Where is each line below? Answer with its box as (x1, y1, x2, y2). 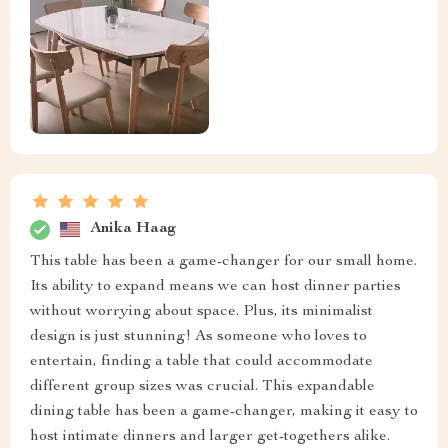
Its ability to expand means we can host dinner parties (30, 278, 401, 295)
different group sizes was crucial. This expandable (30, 378, 375, 395)
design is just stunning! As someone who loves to (30, 328, 367, 345)
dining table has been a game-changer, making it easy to (30, 403, 418, 420)
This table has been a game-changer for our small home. (30, 253, 417, 270)
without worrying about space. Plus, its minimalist (30, 303, 373, 320)
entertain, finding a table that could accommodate (30, 353, 373, 370)
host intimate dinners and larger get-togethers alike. (30, 428, 390, 445)
